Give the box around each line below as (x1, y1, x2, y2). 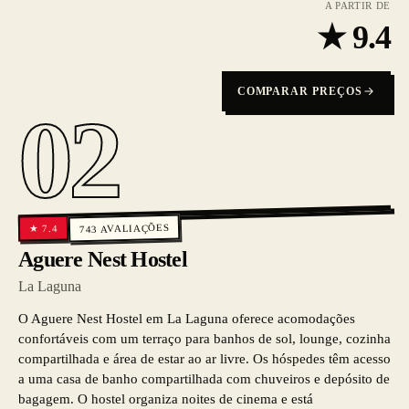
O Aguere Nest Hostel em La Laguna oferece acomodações (18, 311, 355, 326)
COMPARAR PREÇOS (236, 85, 362, 98)
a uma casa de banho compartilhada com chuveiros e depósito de (18, 372, 390, 386)
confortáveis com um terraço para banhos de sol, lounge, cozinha (18, 331, 391, 346)
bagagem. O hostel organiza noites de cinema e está (18, 392, 313, 406)
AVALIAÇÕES (100, 221, 170, 235)
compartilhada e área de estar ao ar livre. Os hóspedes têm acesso (18, 351, 391, 366)
